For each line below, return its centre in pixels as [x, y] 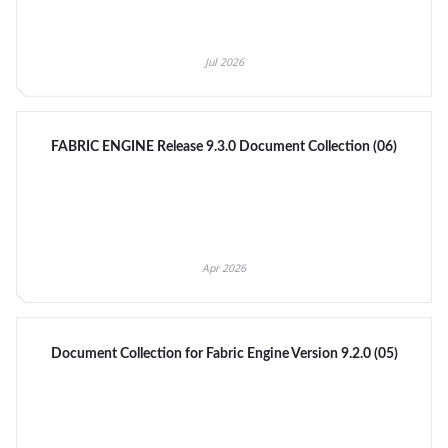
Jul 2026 [224, 61]
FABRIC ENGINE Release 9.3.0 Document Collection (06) [224, 147]
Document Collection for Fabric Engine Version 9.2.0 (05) [224, 353]
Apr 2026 [224, 268]
